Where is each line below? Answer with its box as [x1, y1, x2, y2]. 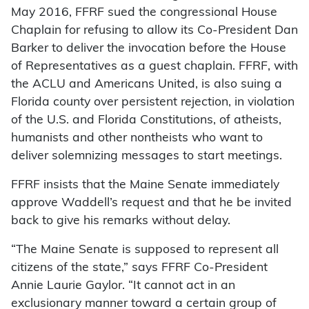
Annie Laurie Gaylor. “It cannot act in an [11, 280, 235, 292]
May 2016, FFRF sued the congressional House [11, 7, 277, 19]
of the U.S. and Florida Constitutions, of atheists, [11, 114, 281, 127]
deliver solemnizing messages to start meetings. [11, 150, 282, 163]
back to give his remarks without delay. [11, 215, 230, 228]
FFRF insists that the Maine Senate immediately [11, 179, 279, 192]
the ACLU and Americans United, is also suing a [11, 79, 282, 91]
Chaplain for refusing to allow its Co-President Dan [11, 25, 298, 37]
